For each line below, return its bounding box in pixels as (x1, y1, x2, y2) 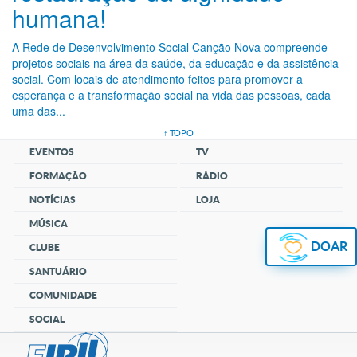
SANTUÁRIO (29, 266, 88, 277)
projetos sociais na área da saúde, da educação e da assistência (12, 55, 339, 71)
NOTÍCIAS (29, 194, 76, 205)
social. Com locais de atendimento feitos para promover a (12, 71, 303, 87)
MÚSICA (29, 218, 69, 229)
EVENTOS (29, 147, 75, 157)
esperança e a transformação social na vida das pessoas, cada (12, 87, 331, 103)
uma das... (12, 103, 65, 119)
